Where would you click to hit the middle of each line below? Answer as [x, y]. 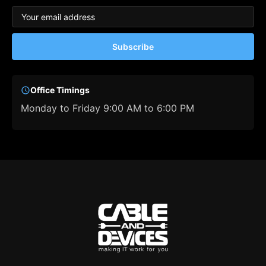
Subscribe [133, 47]
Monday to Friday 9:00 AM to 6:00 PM [107, 108]
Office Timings [60, 90]
